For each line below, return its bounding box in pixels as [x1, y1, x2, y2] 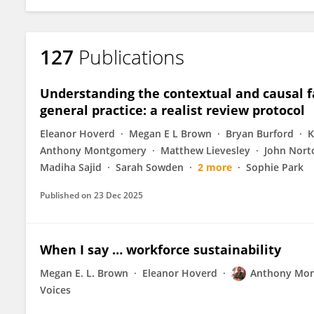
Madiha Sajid [40, 161, 102, 174]
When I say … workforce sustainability [40, 241, 281, 258]
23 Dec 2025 [94, 189, 143, 201]
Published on [40, 189, 94, 201]
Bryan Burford [226, 127, 294, 140]
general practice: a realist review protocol [40, 102, 305, 118]
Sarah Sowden [116, 161, 184, 174]
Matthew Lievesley [161, 144, 250, 157]
